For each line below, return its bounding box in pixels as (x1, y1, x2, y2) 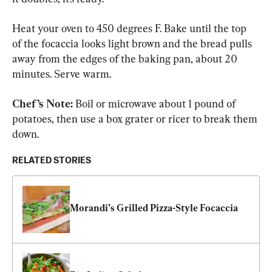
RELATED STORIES (12, 156, 91, 166)
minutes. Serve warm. (12, 67, 111, 81)
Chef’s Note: (12, 97, 73, 110)
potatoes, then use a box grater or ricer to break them (12, 112, 260, 126)
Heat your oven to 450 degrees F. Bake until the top (12, 22, 249, 35)
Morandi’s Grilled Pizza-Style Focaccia (70, 202, 238, 214)
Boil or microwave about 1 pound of (73, 97, 238, 110)
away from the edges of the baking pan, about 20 (12, 52, 240, 66)
